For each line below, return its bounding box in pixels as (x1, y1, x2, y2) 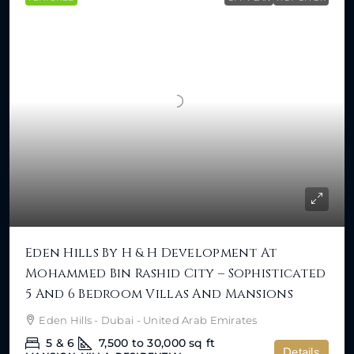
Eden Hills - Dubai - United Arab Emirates (39, 314, 258, 327)
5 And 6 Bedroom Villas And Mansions (25, 285, 293, 303)
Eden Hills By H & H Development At (25, 244, 277, 262)
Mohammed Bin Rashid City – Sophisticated (25, 265, 326, 283)
